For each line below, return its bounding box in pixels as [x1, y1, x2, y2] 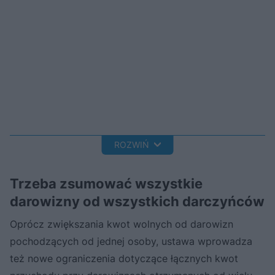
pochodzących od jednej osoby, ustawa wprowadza [10, 234, 252, 247]
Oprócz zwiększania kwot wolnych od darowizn [10, 217, 233, 230]
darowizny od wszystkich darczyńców [10, 193, 265, 209]
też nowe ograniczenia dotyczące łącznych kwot [10, 252, 238, 265]
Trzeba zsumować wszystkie [10, 175, 203, 192]
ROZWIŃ [114, 139, 149, 150]
